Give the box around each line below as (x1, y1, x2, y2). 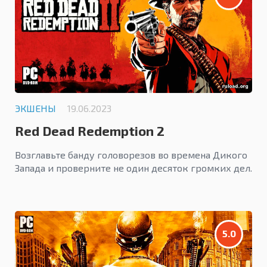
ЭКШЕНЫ (15, 103, 56, 114)
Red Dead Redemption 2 (15, 123, 164, 139)
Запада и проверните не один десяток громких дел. (15, 162, 252, 174)
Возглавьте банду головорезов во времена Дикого (15, 149, 247, 161)
